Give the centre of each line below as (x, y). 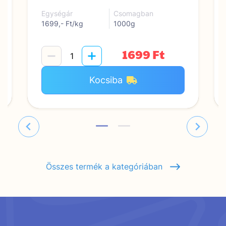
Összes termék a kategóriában (108, 166)
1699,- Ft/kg (62, 23)
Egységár (57, 13)
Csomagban (133, 13)
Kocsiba (106, 80)
